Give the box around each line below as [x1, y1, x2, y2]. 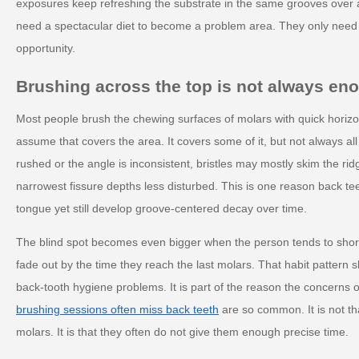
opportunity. [16, 42, 75, 54]
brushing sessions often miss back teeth [16, 303, 219, 316]
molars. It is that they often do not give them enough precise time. [16, 325, 349, 338]
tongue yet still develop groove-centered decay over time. [16, 202, 307, 215]
